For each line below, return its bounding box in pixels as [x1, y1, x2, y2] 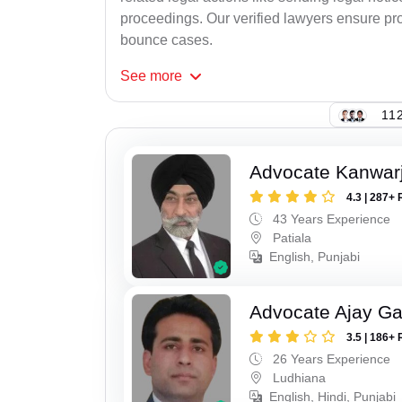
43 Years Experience [269, 212, 391, 227]
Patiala [269, 231, 312, 246]
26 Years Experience [269, 351, 391, 366]
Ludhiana [269, 370, 327, 385]
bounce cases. [120, 32, 213, 48]
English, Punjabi [269, 249, 361, 265]
